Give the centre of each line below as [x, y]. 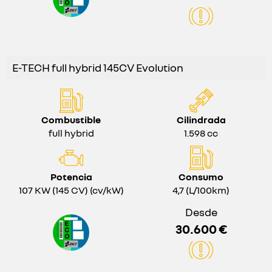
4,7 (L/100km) [201, 190]
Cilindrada [201, 120]
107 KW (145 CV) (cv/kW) [71, 190]
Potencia [71, 177]
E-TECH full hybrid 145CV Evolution [98, 67]
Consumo [201, 177]
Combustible [71, 120]
